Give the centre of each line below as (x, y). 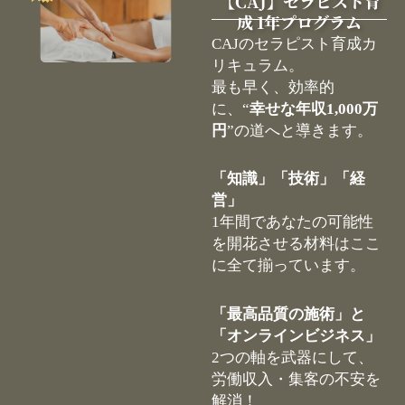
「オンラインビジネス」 (296, 336)
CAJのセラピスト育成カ (294, 43)
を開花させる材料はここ (296, 244)
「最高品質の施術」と (288, 314)
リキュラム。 (258, 65)
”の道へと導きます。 (300, 130)
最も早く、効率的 (273, 87)
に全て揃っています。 (293, 266)
